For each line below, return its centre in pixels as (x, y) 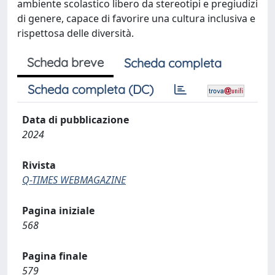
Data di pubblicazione (76, 119)
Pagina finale (55, 256)
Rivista (39, 165)
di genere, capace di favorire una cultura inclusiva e (136, 18)
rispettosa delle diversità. (76, 33)
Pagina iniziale (58, 210)
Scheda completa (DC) (91, 89)
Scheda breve (65, 62)
